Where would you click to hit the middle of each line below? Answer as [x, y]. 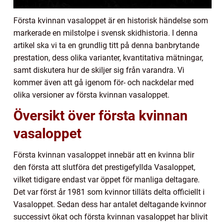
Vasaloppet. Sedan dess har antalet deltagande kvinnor [110, 204]
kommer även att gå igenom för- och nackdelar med [104, 82]
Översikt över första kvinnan [101, 115]
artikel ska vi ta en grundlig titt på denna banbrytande [106, 45]
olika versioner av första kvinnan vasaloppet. [91, 95]
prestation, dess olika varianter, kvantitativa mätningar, [108, 57]
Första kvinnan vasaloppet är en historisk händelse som [111, 20]
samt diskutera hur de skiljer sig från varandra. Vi [99, 70]
